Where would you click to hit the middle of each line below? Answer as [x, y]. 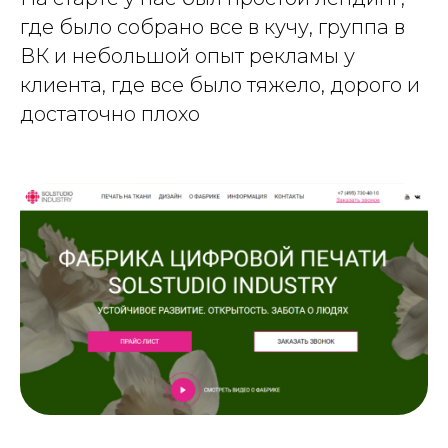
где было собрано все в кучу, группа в [212, 26]
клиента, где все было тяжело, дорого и [220, 84]
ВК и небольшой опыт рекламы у [187, 55]
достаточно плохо [110, 113]
